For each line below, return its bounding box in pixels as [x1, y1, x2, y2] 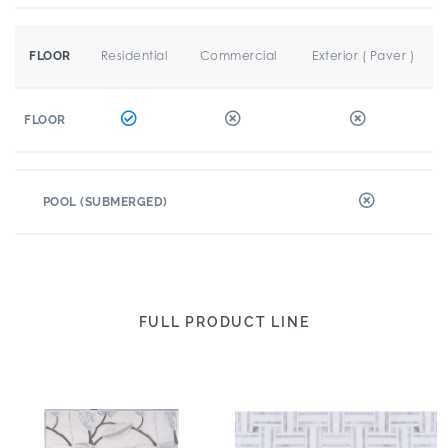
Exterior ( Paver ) [312, 48, 414, 63]
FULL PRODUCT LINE [138, 314, 310, 330]
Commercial [199, 48, 277, 63]
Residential [100, 48, 168, 63]
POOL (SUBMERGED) [42, 195, 168, 209]
